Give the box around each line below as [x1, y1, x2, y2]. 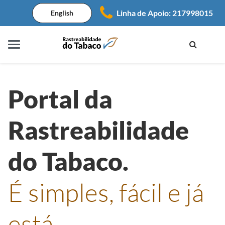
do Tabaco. [8, 146, 129, 176]
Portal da [8, 84, 113, 114]
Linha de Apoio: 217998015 [117, 8, 213, 18]
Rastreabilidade [8, 115, 189, 145]
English [51, 9, 73, 17]
